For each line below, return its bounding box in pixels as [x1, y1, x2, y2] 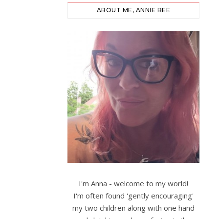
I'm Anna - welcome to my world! [79, 178, 188, 188]
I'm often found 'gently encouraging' [73, 191, 194, 200]
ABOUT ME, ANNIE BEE [96, 6, 171, 14]
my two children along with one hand [72, 203, 195, 213]
